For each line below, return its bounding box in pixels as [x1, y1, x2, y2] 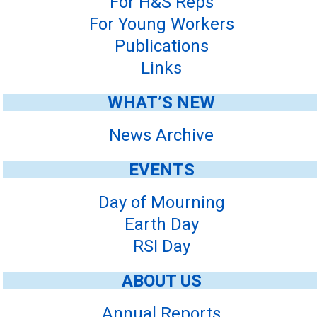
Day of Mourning [98, 192, 225, 213]
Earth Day [124, 214, 199, 235]
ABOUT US [121, 271, 202, 292]
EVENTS [128, 160, 195, 180]
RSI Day [132, 236, 190, 257]
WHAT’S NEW [108, 93, 216, 113]
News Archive [109, 125, 214, 146]
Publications [114, 36, 209, 57]
